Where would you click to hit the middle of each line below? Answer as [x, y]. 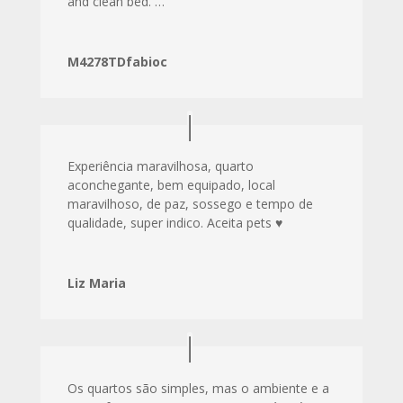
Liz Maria [96, 283]
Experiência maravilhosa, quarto [160, 166]
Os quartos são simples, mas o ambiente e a [198, 389]
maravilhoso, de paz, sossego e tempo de [190, 204]
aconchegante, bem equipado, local [171, 185]
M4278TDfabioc [117, 61]
